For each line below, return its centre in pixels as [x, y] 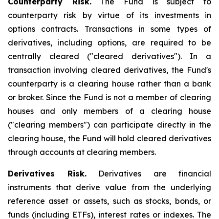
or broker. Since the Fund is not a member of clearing [109, 97]
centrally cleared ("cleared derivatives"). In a [109, 56]
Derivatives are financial [149, 174]
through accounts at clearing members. [82, 152]
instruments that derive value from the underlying [109, 187]
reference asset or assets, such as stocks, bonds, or [109, 201]
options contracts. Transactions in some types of [109, 29]
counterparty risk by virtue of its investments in [109, 15]
